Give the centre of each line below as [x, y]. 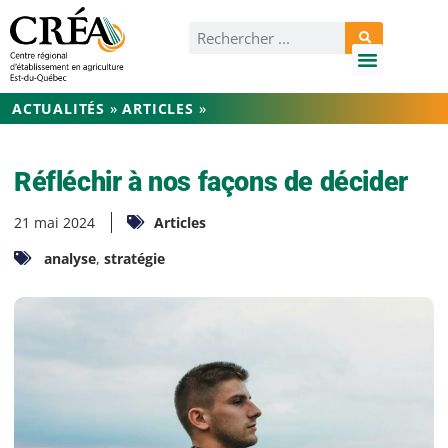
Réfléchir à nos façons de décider [211, 181]
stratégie [134, 258]
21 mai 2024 [54, 222]
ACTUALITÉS [58, 108]
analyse [70, 258]
